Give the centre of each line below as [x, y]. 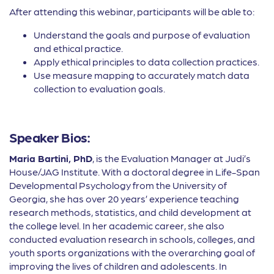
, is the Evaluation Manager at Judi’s [172, 158]
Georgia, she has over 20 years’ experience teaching [124, 199]
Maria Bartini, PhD [51, 158]
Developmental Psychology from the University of [118, 185]
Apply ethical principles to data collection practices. [146, 62]
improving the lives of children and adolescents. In [118, 266]
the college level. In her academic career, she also [117, 226]
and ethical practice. [78, 48]
